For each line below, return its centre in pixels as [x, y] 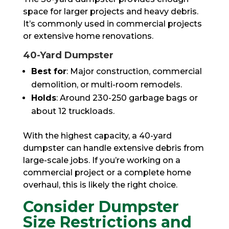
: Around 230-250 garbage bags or [127, 98]
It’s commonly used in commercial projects [112, 24]
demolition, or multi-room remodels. [106, 84]
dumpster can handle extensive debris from [113, 148]
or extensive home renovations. [88, 36]
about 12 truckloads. [73, 111]
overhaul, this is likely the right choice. [100, 185]
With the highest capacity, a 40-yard [97, 135]
